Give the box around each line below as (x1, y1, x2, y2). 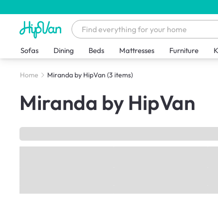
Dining (53, 46, 74, 55)
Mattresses (119, 46, 155, 55)
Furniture (169, 46, 199, 55)
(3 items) (107, 71, 133, 80)
